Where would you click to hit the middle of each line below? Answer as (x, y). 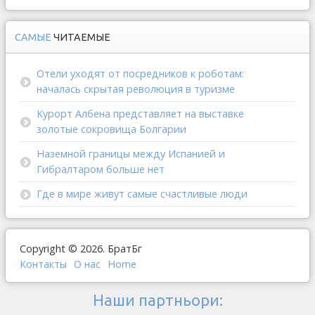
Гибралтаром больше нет (101, 169)
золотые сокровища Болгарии (111, 129)
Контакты (43, 264)
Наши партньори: (157, 300)
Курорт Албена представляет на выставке (140, 113)
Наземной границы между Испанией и (131, 153)
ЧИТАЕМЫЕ (82, 37)
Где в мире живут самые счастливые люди (142, 193)
